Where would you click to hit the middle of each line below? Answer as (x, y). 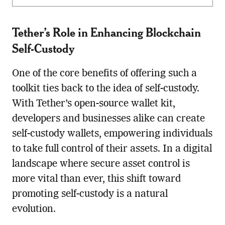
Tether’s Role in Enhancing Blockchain (106, 32)
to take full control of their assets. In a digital (112, 149)
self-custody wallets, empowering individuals (112, 134)
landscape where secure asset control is (101, 164)
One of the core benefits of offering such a (104, 74)
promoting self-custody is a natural (90, 195)
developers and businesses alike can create (108, 119)
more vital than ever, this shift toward (96, 180)
